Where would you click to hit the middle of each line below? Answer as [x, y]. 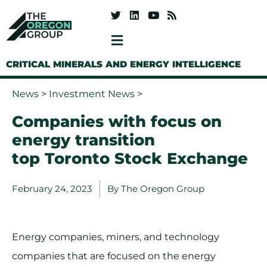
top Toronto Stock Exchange [130, 159]
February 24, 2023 [52, 189]
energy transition [83, 140]
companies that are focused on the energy [114, 256]
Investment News [92, 94]
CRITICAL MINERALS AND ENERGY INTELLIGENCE [123, 64]
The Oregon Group [163, 189]
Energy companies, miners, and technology [116, 237]
